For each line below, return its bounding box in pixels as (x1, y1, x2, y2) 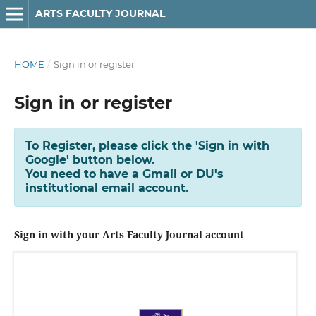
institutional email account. (25, 181, 188, 195)
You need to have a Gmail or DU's (25, 166, 224, 181)
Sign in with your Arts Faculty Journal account (13, 227, 244, 241)
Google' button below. (25, 152, 154, 166)
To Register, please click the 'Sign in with (25, 138, 269, 152)
